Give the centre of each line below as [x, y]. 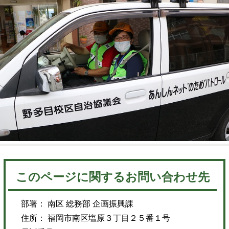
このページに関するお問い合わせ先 [112, 177]
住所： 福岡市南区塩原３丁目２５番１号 [96, 218]
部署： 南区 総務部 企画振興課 [77, 204]
